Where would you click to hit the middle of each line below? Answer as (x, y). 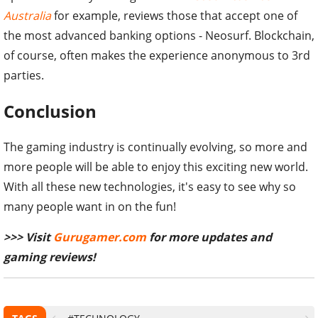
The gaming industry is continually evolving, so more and (155, 147)
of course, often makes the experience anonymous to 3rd (157, 56)
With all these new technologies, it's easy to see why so (150, 187)
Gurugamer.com (100, 237)
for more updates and (209, 237)
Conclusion (50, 111)
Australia (27, 16)
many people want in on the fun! (90, 207)
